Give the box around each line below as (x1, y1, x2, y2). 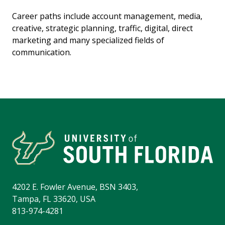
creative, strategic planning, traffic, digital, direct (12, 23, 193, 34)
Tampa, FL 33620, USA (12, 193, 95, 205)
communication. (12, 47, 71, 58)
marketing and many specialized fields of (12, 35, 164, 46)
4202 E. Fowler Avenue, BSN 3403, (12, 181, 138, 193)
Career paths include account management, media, (12, 11, 202, 22)
